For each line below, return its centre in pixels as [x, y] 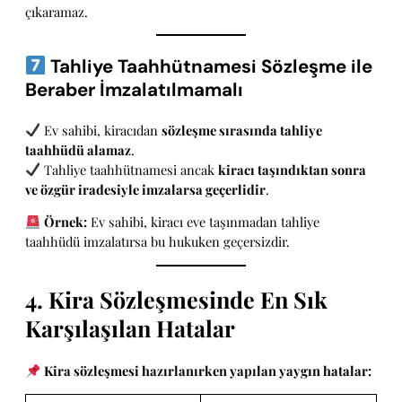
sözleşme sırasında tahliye [241, 130]
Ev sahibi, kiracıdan [100, 130]
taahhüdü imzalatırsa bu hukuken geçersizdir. [157, 242]
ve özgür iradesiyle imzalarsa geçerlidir [145, 189]
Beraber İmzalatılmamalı [134, 89]
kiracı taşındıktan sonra [292, 169]
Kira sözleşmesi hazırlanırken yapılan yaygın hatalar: [207, 371]
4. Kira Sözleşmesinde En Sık [176, 299]
